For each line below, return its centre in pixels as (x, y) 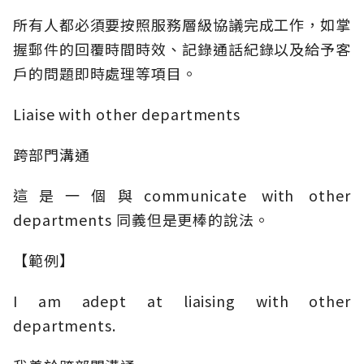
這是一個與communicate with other (182, 195)
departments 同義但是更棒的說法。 (141, 220)
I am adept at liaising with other (182, 301)
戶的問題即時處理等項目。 (105, 74)
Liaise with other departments (127, 114)
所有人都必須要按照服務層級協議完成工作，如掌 (182, 25)
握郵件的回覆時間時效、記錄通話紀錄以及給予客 (182, 49)
